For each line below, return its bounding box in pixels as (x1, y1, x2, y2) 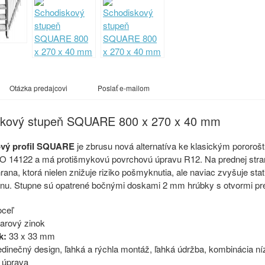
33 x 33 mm (7, 230, 55, 242)
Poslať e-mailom (98, 83, 150, 93)
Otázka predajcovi (9, 83, 67, 93)
